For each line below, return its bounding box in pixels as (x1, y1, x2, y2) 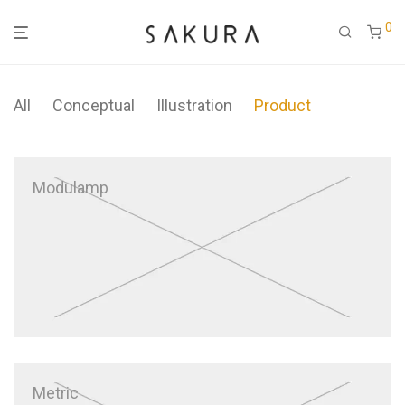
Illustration (156, 96, 232, 115)
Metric (33, 383, 79, 402)
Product (254, 96, 311, 115)
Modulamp (33, 178, 108, 197)
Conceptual (52, 96, 135, 115)
